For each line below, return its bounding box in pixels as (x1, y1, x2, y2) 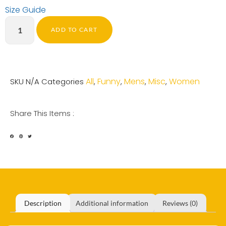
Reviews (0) (162, 198, 198, 207)
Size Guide (5, 4, 46, 16)
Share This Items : (10, 107, 74, 119)
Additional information (76, 198, 148, 207)
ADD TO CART (51, 25, 98, 33)
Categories (41, 76, 84, 87)
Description (24, 198, 62, 207)
